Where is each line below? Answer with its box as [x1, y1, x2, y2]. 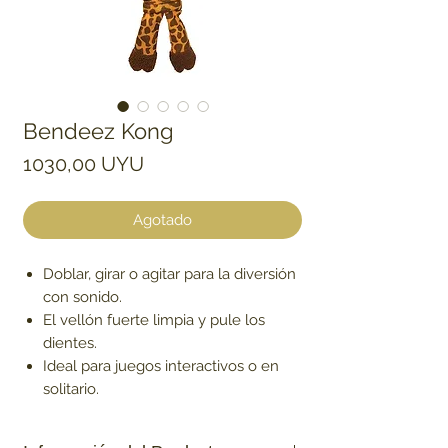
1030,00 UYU [23, 152, 144, 177]
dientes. [43, 334, 97, 353]
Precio [143, 151, 201, 176]
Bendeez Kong [23, 118, 174, 145]
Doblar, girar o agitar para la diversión [43, 265, 296, 284]
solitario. [43, 380, 99, 399]
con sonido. [43, 288, 122, 307]
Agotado [133, 211, 192, 230]
